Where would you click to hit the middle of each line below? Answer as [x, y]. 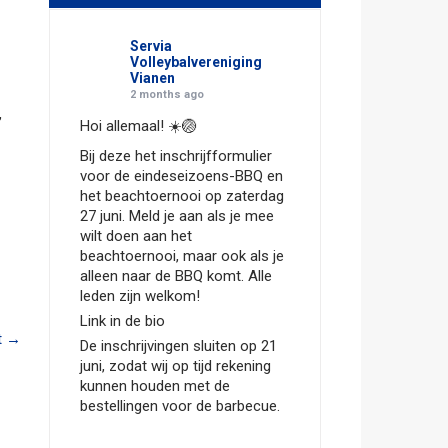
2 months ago [166, 94]
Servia [150, 46]
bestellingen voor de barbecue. [179, 406]
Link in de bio [122, 321]
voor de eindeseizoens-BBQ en [181, 176]
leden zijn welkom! [139, 296]
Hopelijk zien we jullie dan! [164, 436]
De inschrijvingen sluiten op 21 [178, 346]
